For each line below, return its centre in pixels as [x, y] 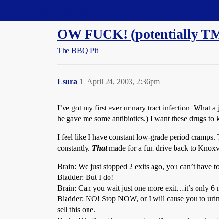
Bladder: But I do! [85, 177]
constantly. [75, 148]
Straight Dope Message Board [51, 10]
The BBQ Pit [78, 51]
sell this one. [76, 209]
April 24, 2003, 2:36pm [123, 81]
